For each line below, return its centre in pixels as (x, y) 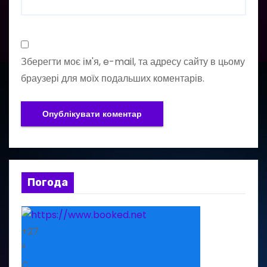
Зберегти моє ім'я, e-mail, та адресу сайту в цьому (133, 62)
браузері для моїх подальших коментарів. (113, 79)
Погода (48, 183)
